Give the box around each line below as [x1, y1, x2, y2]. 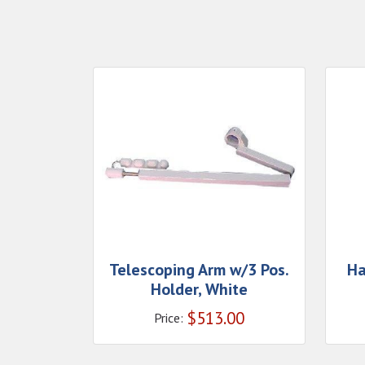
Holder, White [151, 279, 248, 300]
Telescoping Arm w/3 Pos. [109, 259, 289, 280]
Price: [154, 310, 183, 326]
